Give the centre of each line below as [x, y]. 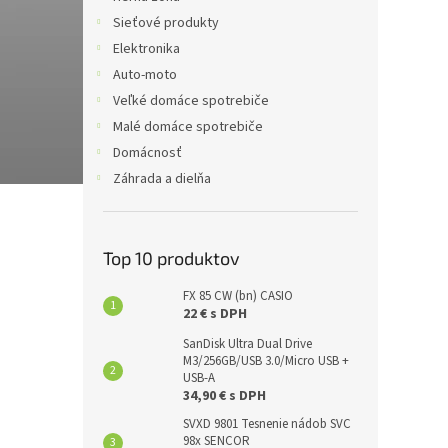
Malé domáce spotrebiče [188, 127]
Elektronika [146, 49]
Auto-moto [145, 75]
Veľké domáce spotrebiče [191, 101]
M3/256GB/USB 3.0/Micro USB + [266, 361]
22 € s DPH [215, 314]
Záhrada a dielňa [162, 179]
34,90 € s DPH [224, 396]
